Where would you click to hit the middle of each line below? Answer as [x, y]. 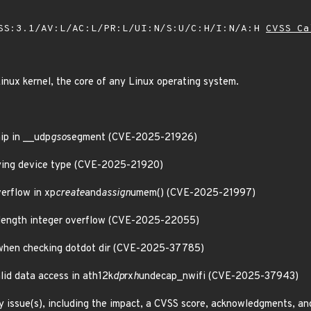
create [70, 193]
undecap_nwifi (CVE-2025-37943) [219, 277]
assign [116, 193]
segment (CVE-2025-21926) [132, 138]
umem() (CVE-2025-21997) [193, 193]
